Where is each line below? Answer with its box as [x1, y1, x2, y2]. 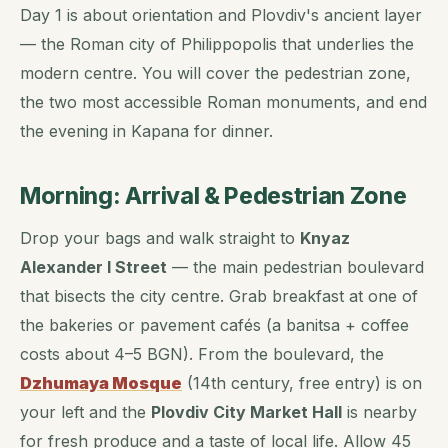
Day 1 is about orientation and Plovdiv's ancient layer [20, 5, 422, 26]
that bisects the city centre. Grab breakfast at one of [20, 286, 418, 307]
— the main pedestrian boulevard [167, 257, 424, 278]
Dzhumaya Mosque [20, 373, 182, 394]
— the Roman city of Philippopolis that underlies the [20, 34, 414, 55]
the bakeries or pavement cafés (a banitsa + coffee [20, 315, 409, 336]
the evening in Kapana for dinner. [20, 121, 273, 142]
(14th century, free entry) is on [182, 373, 422, 394]
